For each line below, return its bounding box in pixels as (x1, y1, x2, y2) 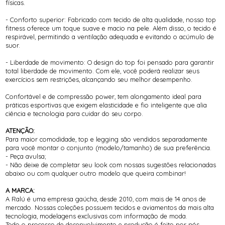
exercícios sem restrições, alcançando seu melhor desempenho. (6, 75, 193, 83)
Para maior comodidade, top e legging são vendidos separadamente (6, 135, 208, 143)
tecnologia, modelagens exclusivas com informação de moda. (6, 211, 188, 220)
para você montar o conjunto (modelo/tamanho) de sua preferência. (6, 143, 212, 152)
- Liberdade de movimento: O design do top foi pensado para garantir (6, 58, 214, 66)
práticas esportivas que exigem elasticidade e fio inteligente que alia (6, 100, 207, 109)
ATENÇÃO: (6, 126, 35, 135)
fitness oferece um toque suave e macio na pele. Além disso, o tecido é (6, 24, 217, 32)
